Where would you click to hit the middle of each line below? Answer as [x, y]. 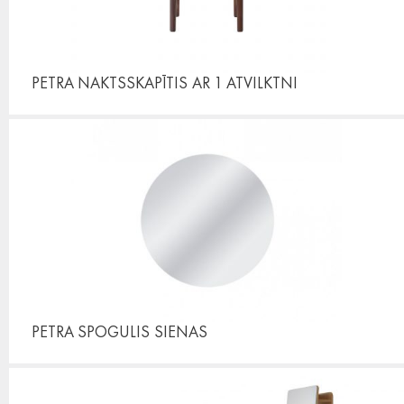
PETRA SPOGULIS [91, 331]
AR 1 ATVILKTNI [245, 82]
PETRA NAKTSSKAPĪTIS [110, 82]
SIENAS [181, 331]
